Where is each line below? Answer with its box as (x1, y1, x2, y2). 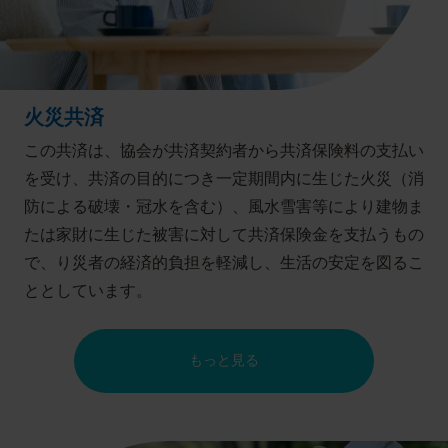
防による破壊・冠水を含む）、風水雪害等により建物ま (24, 198, 424, 216)
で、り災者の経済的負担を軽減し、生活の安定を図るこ (24, 254, 424, 272)
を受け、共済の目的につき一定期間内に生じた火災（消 (24, 170, 424, 188)
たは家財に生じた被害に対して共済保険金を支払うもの (24, 226, 424, 244)
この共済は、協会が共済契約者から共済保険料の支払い (24, 142, 424, 160)
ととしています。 (24, 282, 152, 300)
